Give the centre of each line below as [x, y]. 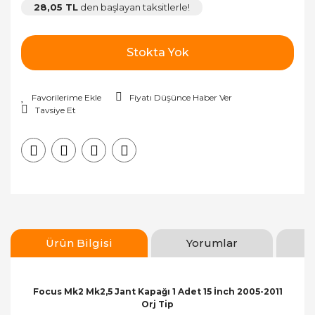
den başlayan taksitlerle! [134, 7]
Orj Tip [157, 304]
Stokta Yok [157, 52]
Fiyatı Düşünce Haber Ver [181, 97]
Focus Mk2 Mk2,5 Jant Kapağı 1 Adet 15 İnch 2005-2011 [157, 291]
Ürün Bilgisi [79, 243]
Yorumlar [212, 243]
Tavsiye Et [56, 110]
